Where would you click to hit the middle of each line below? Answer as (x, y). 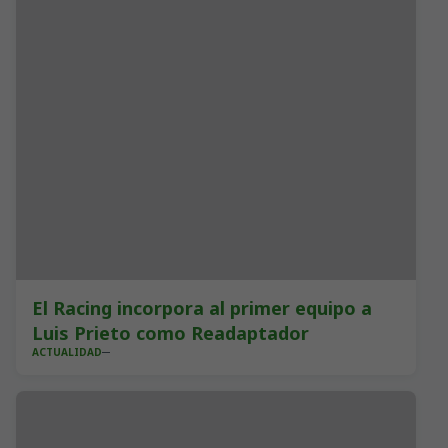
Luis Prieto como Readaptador (170, 333)
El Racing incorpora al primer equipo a (202, 308)
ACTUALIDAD (67, 352)
